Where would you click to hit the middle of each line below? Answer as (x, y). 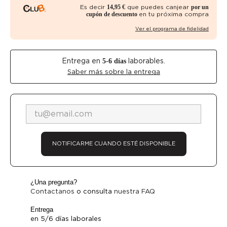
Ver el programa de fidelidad (172, 28)
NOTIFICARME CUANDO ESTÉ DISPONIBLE (113, 144)
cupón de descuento (112, 14)
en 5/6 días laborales (66, 218)
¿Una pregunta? (54, 182)
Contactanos (52, 191)
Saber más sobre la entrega (113, 71)
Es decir (93, 7)
